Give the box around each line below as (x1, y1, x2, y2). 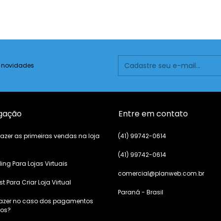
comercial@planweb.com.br (118, 169, 204, 178)
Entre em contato (118, 108, 188, 120)
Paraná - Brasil (118, 188, 163, 197)
